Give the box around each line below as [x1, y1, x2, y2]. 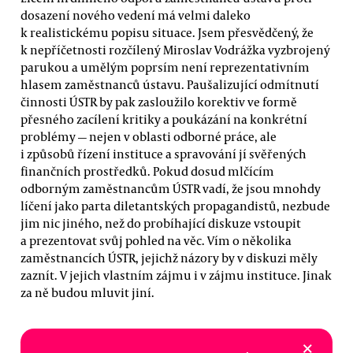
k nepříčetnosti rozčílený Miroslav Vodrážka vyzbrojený [20, 41, 330, 58]
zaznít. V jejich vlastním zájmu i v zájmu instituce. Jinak [20, 266, 332, 283]
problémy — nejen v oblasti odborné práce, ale [20, 128, 277, 144]
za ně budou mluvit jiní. [20, 284, 154, 300]
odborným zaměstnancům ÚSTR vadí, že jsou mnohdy [20, 180, 321, 196]
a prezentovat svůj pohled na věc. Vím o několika [20, 232, 292, 248]
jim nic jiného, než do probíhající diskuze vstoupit [20, 214, 301, 231]
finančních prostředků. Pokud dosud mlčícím [20, 162, 274, 179]
